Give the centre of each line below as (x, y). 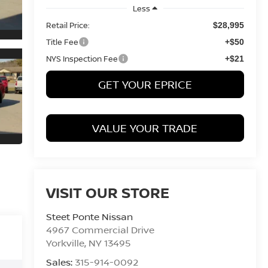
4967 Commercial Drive (100, 230)
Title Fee (62, 42)
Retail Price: (68, 25)
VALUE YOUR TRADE (145, 128)
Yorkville (65, 243)
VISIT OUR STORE (107, 193)
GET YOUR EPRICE (145, 84)
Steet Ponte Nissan (89, 217)
